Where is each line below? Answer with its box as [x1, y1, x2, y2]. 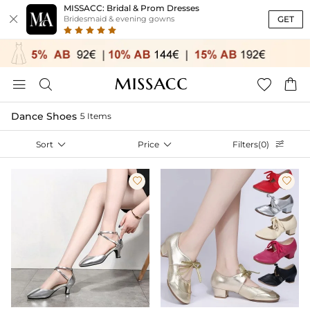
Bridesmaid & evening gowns [64, 14, 174, 24]
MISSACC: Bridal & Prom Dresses [64, 3, 199, 14]
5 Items [80, 111, 111, 121]
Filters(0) [232, 139, 271, 149]
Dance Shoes [11, 110, 77, 122]
